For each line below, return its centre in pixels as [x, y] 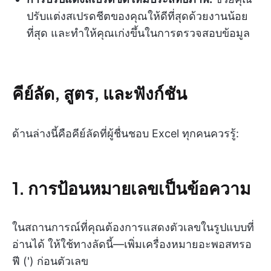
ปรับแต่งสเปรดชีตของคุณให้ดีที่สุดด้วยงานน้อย [137, 16]
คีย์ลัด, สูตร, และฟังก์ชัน [100, 93]
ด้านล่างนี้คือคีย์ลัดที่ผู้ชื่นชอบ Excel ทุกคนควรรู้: [126, 133]
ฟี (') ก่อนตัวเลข [50, 261]
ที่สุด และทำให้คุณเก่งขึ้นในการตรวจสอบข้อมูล [138, 33]
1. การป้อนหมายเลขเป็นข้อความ [131, 188]
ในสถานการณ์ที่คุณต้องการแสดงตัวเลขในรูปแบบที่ [133, 227]
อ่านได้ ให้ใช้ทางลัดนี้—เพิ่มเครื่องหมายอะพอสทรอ [132, 244]
